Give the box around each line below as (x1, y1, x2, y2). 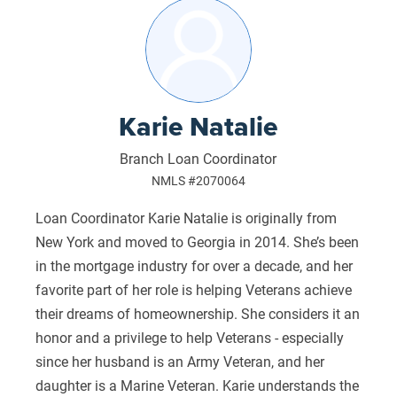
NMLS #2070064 (151, 172, 245, 189)
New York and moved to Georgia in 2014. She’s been (35, 231, 359, 251)
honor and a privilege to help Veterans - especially (35, 327, 344, 346)
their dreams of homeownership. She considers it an (35, 303, 360, 323)
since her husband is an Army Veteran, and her (35, 351, 324, 370)
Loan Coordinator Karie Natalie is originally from (35, 207, 337, 227)
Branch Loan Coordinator (120, 148, 277, 167)
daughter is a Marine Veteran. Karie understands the (35, 375, 359, 394)
